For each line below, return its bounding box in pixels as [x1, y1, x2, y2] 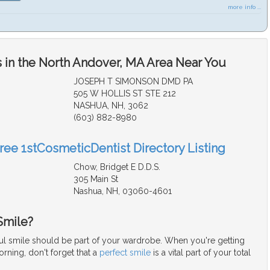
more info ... [228, 4, 261, 11]
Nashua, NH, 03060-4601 [73, 186, 172, 196]
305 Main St [73, 174, 118, 184]
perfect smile [99, 248, 151, 258]
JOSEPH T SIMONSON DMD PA [73, 77, 193, 87]
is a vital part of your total [151, 248, 251, 258]
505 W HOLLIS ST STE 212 [73, 89, 176, 99]
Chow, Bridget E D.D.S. [73, 162, 160, 172]
